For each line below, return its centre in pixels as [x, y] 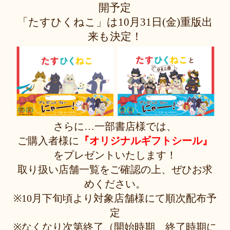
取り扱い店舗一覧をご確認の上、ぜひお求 [115, 169]
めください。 [115, 184]
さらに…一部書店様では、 [115, 126]
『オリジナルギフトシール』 [146, 141]
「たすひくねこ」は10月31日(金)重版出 [115, 22]
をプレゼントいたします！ [115, 155]
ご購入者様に [48, 141]
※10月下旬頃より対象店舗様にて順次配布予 [115, 198]
